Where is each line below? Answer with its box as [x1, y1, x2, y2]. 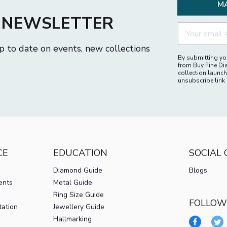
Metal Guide [53, 186, 92, 197]
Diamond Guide [53, 174, 102, 184]
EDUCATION [53, 156, 107, 168]
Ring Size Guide [53, 199, 104, 209]
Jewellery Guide [53, 211, 104, 221]
